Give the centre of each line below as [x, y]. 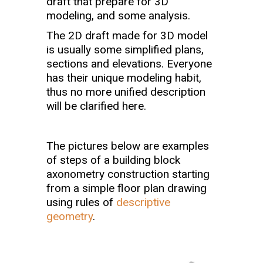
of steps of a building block [113, 160]
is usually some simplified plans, [125, 50]
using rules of [81, 203]
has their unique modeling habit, [124, 78]
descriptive [143, 203]
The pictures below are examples [128, 146]
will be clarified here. [96, 106]
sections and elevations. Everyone [129, 64]
